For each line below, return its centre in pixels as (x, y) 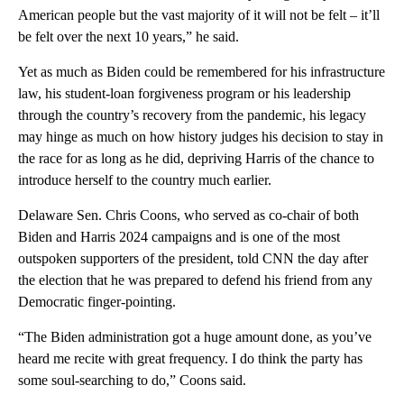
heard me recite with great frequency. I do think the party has (190, 358)
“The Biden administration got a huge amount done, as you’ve (195, 336)
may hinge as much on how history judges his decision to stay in (201, 136)
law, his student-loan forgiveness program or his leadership (184, 93)
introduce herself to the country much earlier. (145, 179)
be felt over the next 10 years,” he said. (129, 36)
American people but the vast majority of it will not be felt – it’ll (199, 14)
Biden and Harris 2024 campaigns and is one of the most (179, 236)
